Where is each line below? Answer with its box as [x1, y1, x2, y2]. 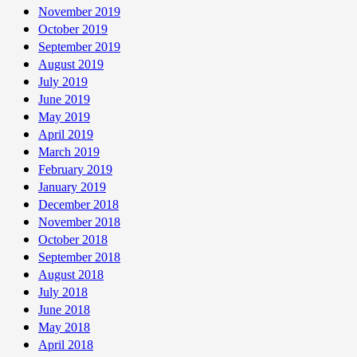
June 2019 [38, 92, 90, 106]
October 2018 [38, 232, 108, 246]
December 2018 [38, 197, 119, 211]
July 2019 [38, 74, 88, 88]
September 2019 [38, 39, 120, 53]
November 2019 [38, 4, 120, 18]
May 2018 [38, 320, 90, 334]
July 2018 [38, 284, 88, 299]
